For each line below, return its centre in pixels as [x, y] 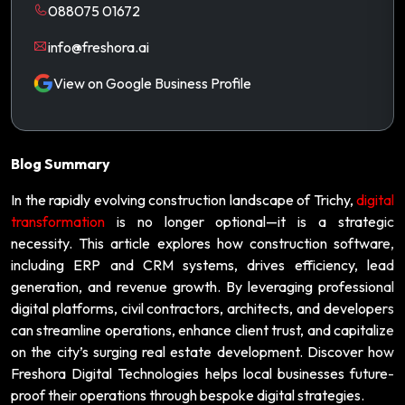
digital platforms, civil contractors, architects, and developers [202, 308]
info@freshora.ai [99, 47]
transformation [58, 221]
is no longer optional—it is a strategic [250, 221]
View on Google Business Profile [152, 83]
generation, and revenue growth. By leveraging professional [202, 286]
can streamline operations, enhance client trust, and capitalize [202, 330]
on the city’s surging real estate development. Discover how [202, 351]
